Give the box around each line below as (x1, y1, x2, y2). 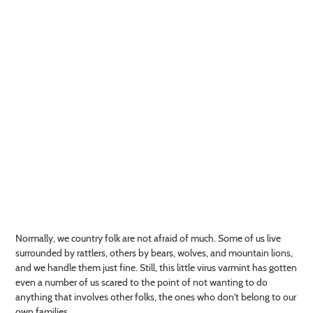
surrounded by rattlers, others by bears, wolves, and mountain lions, (15, 247, 293, 260)
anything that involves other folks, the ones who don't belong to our (15, 291, 296, 304)
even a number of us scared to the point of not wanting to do (15, 276, 268, 289)
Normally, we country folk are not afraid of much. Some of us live (15, 232, 281, 245)
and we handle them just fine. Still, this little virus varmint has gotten (15, 261, 297, 275)
